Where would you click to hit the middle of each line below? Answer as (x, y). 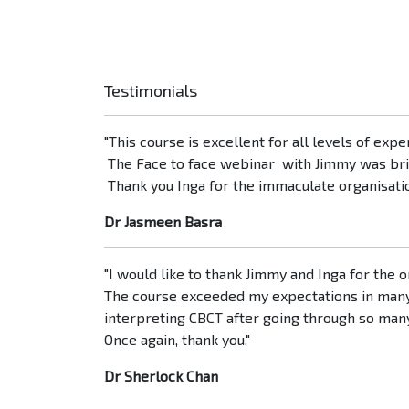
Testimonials (151, 91)
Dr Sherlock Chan (161, 376)
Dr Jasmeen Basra (163, 222)
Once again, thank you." (177, 340)
